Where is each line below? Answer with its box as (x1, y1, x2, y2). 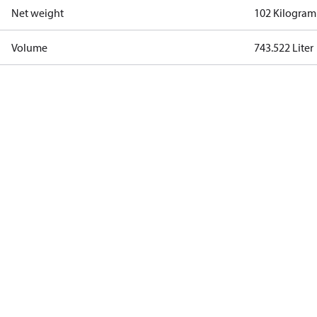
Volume (11, 40, 47, 54)
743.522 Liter (254, 40, 314, 54)
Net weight (11, 6, 64, 20)
